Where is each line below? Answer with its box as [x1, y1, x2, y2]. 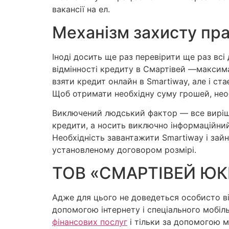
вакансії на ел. [52, 4, 110, 15]
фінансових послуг [52, 216, 127, 227]
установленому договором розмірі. [52, 145, 196, 155]
